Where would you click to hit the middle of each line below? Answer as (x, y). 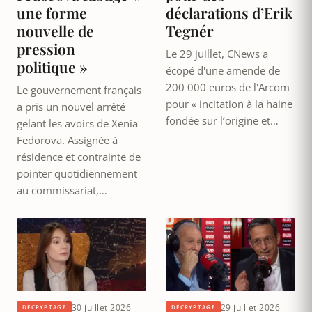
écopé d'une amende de (223, 70)
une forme (52, 12)
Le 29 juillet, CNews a (217, 53)
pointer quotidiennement (77, 173)
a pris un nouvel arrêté (71, 106)
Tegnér (190, 30)
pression (46, 48)
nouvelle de (55, 30)
